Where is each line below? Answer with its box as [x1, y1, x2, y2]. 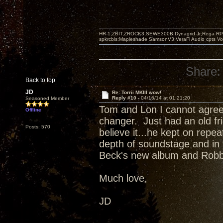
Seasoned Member [25, 96, 69, 101]
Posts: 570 [25, 124, 50, 129]
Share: [186, 65, 221, 78]
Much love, [99, 173, 147, 184]
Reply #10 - [111, 95, 141, 101]
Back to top [25, 77, 55, 84]
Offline [25, 107, 41, 112]
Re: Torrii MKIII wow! [111, 90, 161, 95]
